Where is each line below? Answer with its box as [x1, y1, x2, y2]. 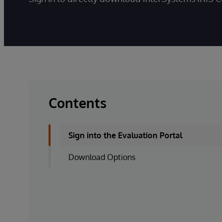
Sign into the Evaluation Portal [68, 130, 182, 140]
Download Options [68, 152, 135, 162]
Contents [49, 94, 107, 111]
